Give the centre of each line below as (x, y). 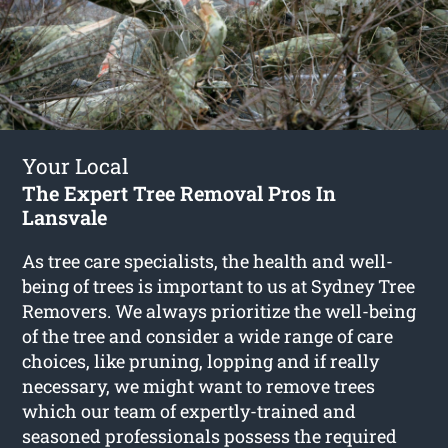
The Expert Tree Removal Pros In (179, 192)
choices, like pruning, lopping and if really (201, 360)
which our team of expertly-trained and (189, 410)
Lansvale (65, 216)
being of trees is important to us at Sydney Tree (219, 285)
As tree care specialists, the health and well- (208, 260)
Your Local (76, 165)
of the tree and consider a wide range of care (208, 335)
